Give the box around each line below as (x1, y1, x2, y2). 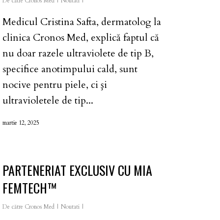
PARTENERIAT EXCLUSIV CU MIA (2, 161, 152, 180)
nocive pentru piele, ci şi (2, 78, 107, 91)
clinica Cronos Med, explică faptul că (2, 30, 159, 44)
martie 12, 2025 (2, 118, 39, 127)
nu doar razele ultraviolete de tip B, (2, 46, 154, 60)
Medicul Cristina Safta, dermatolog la (2, 15, 161, 28)
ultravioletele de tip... (2, 93, 93, 107)
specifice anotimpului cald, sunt (2, 62, 137, 76)
